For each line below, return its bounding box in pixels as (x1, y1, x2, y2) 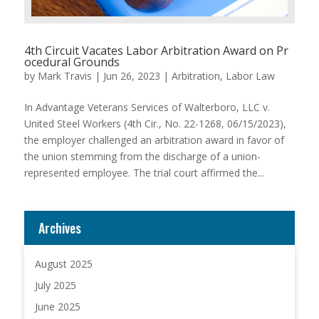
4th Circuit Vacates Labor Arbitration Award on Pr (23, 43, 288, 59)
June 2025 (34, 300, 80, 314)
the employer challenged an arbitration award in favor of (23, 133, 284, 147)
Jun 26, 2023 (103, 69, 160, 83)
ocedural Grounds (23, 54, 120, 70)
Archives (38, 219, 81, 238)
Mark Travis (37, 69, 92, 83)
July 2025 (34, 278, 76, 293)
